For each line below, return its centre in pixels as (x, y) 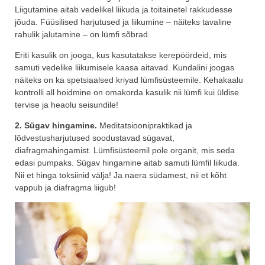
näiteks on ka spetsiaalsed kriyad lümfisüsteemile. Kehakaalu (129, 80)
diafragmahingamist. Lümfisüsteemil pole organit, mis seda (125, 151)
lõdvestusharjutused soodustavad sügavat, (95, 138)
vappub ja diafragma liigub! (65, 188)
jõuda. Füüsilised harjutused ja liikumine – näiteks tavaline (123, 22)
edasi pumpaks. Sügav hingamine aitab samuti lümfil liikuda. (127, 163)
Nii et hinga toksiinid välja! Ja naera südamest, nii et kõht (121, 175)
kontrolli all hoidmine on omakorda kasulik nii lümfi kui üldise (127, 93)
